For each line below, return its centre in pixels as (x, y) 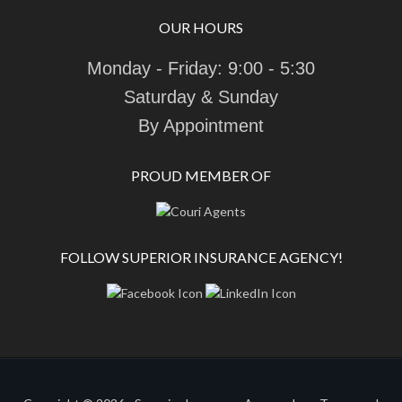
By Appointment (201, 126)
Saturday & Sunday (201, 97)
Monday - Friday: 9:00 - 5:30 (201, 68)
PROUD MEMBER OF (201, 175)
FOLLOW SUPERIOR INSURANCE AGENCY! (201, 257)
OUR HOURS (201, 27)
